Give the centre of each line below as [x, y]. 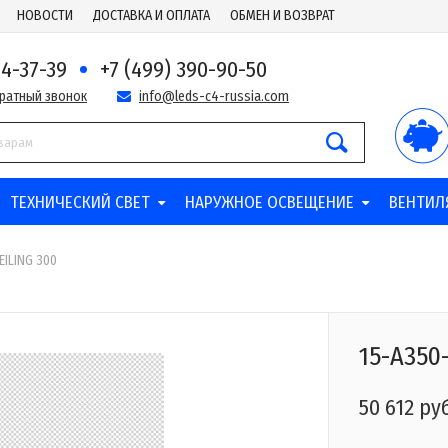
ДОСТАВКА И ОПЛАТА [151, 15]
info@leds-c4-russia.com [214, 96]
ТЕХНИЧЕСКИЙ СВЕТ [79, 202]
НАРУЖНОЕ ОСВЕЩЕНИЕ [269, 202]
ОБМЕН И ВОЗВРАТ [282, 15]
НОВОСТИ [45, 15]
